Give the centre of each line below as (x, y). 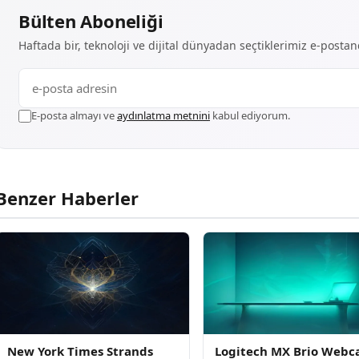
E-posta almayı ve (74, 116)
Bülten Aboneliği (91, 21)
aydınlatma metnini (163, 116)
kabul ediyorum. (250, 116)
